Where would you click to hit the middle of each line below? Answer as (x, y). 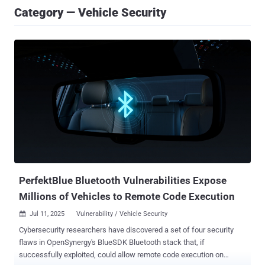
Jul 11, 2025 (47, 214)
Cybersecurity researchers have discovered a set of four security (126, 230)
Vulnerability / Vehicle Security (122, 214)
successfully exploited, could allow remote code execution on (121, 255)
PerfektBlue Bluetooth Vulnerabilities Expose (123, 181)
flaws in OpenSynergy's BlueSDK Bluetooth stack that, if (74, 243)
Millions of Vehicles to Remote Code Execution (127, 197)
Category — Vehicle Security (90, 12)
